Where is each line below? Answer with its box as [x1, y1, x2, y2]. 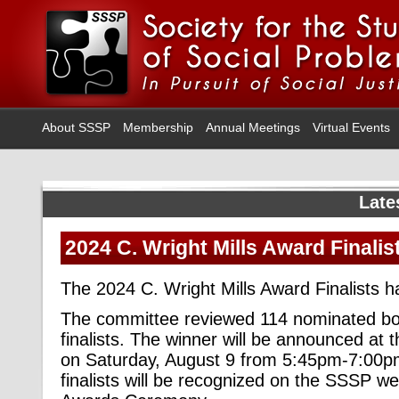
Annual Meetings [206, 120, 300, 134]
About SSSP [42, 120, 110, 134]
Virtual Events [313, 120, 390, 134]
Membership [123, 120, 193, 134]
